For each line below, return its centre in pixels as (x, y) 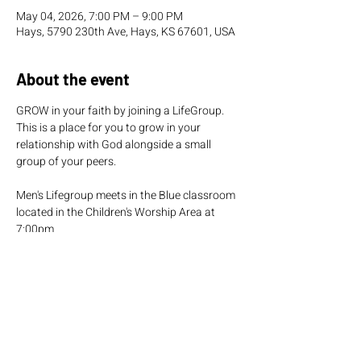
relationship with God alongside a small (115, 145)
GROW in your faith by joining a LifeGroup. (121, 111)
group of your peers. (66, 162)
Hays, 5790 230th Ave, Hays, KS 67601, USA (126, 32)
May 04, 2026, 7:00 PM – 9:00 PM (100, 17)
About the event (73, 79)
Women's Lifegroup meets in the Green (112, 263)
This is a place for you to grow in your (110, 128)
